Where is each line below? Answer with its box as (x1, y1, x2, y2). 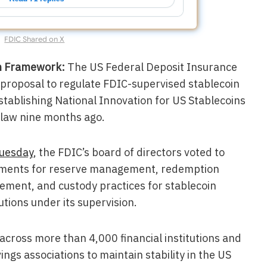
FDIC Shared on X (4, 34, 65, 44)
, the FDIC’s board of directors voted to (33, 145, 225, 160)
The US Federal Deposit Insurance (67, 60, 237, 74)
